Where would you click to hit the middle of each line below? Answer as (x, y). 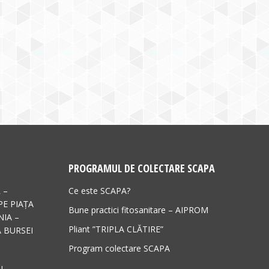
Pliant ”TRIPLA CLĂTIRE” (116, 229)
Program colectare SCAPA (119, 248)
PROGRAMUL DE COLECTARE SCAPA (141, 168)
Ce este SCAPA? (99, 190)
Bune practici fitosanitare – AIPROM (138, 210)
